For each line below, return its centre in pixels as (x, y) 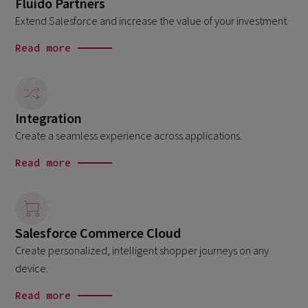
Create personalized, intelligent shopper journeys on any (142, 250)
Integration (49, 118)
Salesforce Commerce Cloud (98, 232)
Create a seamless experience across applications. (129, 135)
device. (32, 268)
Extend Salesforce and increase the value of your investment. (152, 21)
